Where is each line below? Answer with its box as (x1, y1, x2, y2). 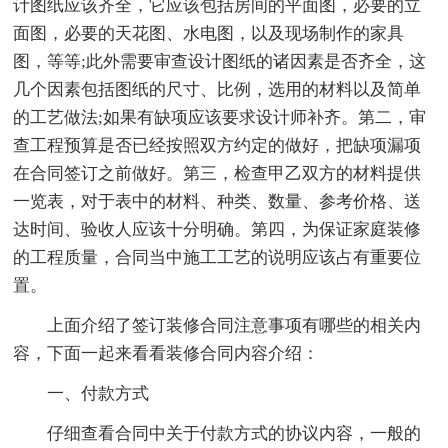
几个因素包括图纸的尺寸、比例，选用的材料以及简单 (13, 80, 422, 100)
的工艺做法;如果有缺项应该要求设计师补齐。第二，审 (13, 108, 427, 128)
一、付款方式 (47, 384, 150, 404)
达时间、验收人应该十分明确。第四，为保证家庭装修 (13, 220, 422, 240)
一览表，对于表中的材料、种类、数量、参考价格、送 (13, 192, 422, 212)
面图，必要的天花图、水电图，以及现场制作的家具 (13, 24, 405, 44)
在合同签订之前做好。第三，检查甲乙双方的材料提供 (13, 164, 422, 184)
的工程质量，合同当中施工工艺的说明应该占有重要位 (13, 248, 422, 268)
